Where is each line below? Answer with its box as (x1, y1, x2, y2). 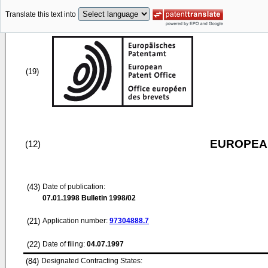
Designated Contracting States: (41, 257, 142, 265)
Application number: (42, 217, 109, 225)
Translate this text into (5, 10, 76, 19)
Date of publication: (42, 182, 105, 191)
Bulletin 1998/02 (80, 194, 136, 202)
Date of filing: (42, 240, 85, 248)
